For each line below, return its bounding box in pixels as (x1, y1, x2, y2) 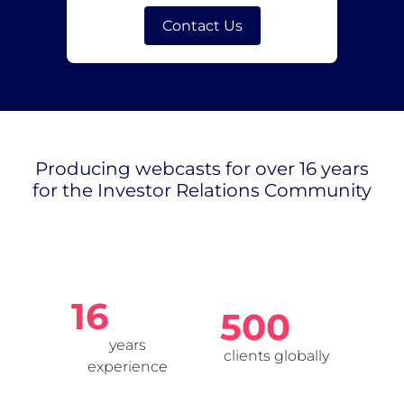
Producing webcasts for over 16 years (35, 158, 369, 180)
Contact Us (161, 17, 243, 35)
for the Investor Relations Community (32, 179, 372, 202)
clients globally (223, 346, 329, 364)
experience (87, 357, 169, 375)
